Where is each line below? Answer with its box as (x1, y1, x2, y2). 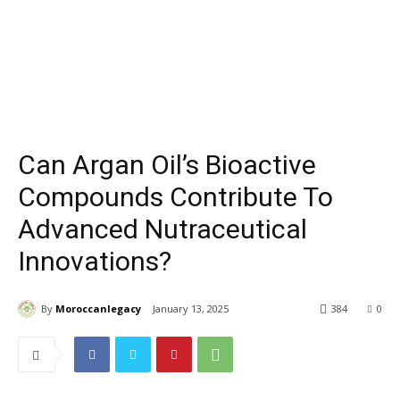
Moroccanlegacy (55, 301, 141, 315)
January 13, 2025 (153, 302, 229, 316)
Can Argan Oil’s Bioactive (18, 149, 316, 180)
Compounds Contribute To (18, 181, 333, 212)
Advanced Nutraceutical (18, 213, 307, 245)
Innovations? (18, 246, 171, 277)
